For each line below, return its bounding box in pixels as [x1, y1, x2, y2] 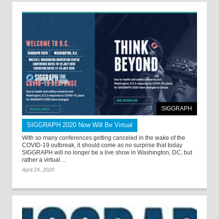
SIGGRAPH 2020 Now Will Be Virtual [27, 121, 132, 129]
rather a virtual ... [22, 156, 66, 164]
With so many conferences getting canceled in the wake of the [22, 134, 185, 142]
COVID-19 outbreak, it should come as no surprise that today [22, 142, 182, 149]
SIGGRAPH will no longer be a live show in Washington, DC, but [22, 149, 192, 156]
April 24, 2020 [22, 167, 54, 173]
